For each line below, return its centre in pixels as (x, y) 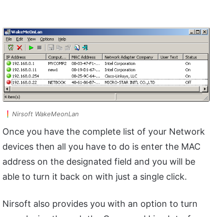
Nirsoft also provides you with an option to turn (100, 204)
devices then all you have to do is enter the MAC (101, 147)
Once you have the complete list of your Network (104, 132)
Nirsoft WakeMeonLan (46, 114)
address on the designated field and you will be (99, 162)
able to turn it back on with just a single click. (95, 177)
